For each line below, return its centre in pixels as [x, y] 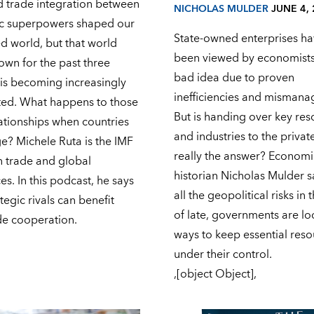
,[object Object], [217, 274]
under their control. [223, 255]
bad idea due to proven [234, 78]
